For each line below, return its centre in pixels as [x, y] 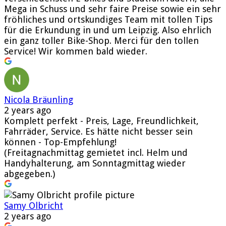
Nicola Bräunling [39, 99]
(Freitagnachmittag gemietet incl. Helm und [96, 152]
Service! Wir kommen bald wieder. [76, 51]
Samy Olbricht [34, 205]
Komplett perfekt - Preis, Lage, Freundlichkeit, [101, 121]
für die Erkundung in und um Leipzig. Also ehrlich [108, 30]
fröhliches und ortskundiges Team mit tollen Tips [108, 19]
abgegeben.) [30, 174]
